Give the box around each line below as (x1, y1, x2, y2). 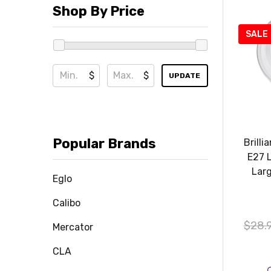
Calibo (53, 197, 80, 209)
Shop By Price (53, 2, 145, 19)
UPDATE (169, 71, 201, 80)
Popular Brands (53, 135, 156, 152)
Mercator (53, 221, 93, 233)
